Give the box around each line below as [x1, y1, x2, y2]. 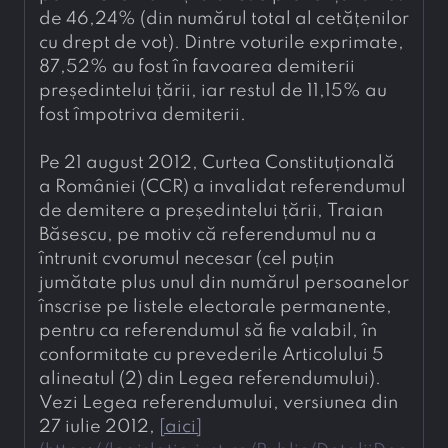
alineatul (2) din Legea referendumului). [39, 370, 381, 388]
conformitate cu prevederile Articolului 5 [39, 346, 384, 364]
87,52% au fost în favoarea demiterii [39, 58, 355, 76]
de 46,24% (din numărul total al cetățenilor [39, 10, 409, 28]
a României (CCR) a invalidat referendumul [39, 178, 406, 196]
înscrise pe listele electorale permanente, [39, 298, 392, 316]
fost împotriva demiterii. [39, 106, 246, 124]
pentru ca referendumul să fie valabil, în [39, 322, 377, 340]
